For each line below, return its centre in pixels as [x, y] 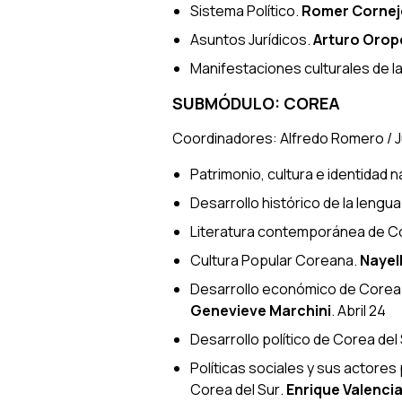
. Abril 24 [358, 310]
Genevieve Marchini [261, 310]
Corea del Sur [235, 389]
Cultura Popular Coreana [272, 260]
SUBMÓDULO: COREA [256, 103]
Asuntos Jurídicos [249, 39]
